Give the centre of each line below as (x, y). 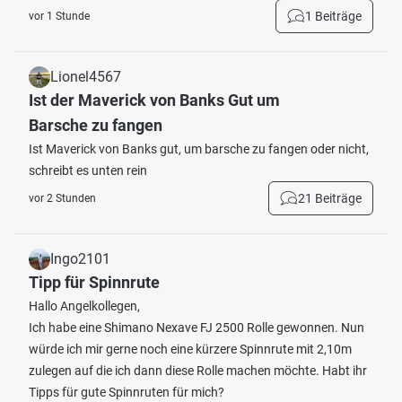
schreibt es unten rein (88, 170)
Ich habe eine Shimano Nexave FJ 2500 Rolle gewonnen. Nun (197, 328)
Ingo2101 (80, 259)
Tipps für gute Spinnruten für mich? (127, 392)
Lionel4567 (86, 77)
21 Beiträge (330, 198)
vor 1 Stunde (59, 16)
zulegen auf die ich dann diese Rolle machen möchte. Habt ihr (198, 371)
